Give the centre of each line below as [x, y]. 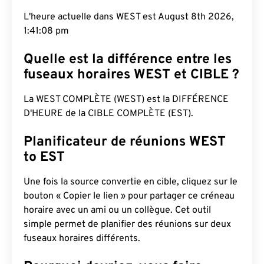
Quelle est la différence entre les [128, 60]
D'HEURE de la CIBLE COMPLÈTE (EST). [108, 114]
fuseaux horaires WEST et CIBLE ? [131, 75]
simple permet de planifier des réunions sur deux [127, 225]
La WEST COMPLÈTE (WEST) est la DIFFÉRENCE [126, 100]
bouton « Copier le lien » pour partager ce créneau [129, 196]
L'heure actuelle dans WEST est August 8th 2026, [129, 17]
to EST [44, 158]
